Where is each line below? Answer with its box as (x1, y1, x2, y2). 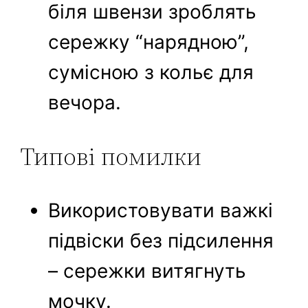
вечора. (48, 91, 122, 115)
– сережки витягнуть (48, 259, 247, 283)
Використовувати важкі (48, 199, 274, 223)
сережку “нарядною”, (48, 30, 250, 54)
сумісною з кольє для (48, 60, 254, 85)
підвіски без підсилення (48, 229, 274, 253)
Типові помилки (21, 140, 202, 174)
